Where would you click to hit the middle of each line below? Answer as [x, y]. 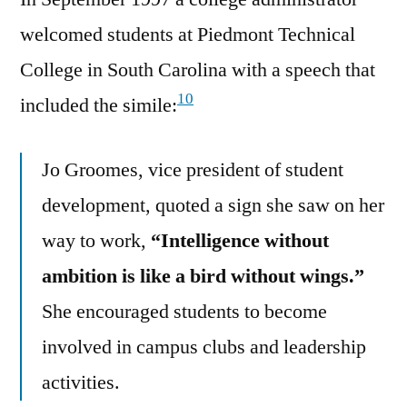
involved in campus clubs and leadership [204, 347]
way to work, [96, 240]
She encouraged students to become [184, 311]
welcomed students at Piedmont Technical [188, 34]
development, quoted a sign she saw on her [213, 205]
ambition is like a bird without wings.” [203, 276]
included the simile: [99, 105]
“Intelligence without [240, 240]
